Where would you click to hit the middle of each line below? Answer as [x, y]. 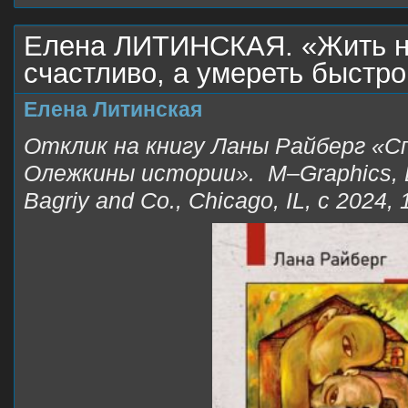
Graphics [346, 173]
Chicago [231, 200]
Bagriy [56, 200]
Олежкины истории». [146, 173]
